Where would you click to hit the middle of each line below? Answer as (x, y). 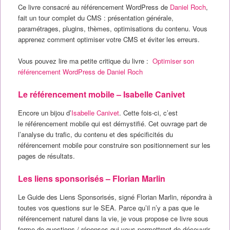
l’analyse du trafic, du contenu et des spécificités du (95, 135)
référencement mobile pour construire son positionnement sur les (114, 145)
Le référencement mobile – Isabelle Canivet (101, 94)
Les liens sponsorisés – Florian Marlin (91, 179)
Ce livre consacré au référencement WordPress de (94, 7)
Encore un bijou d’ (44, 113)
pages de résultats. (46, 156)
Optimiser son (173, 61)
